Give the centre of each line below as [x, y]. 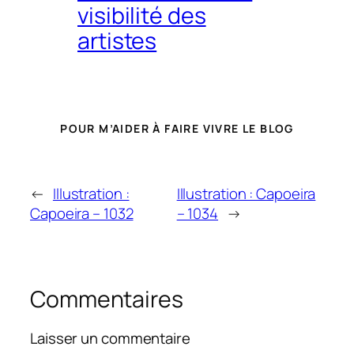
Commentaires [107, 299]
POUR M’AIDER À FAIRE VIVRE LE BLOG [177, 129]
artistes [117, 40]
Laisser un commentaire [110, 339]
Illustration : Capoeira [246, 193]
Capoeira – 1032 [82, 213]
